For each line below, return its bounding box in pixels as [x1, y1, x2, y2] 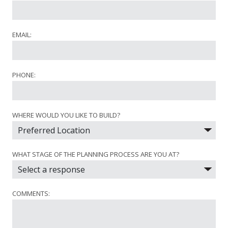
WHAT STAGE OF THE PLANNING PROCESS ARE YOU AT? [12, 150, 179, 159]
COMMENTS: [12, 189, 50, 198]
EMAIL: [12, 30, 32, 40]
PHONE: [12, 70, 36, 80]
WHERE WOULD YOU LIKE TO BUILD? [12, 110, 120, 120]
